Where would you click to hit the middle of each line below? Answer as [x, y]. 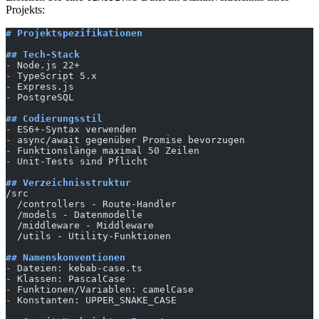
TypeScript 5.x [54, 76]
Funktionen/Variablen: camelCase [103, 290]
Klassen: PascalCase [68, 279]
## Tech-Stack [43, 55]
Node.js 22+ [46, 66]
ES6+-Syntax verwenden [74, 130]
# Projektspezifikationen [74, 33]
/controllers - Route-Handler [91, 204]
